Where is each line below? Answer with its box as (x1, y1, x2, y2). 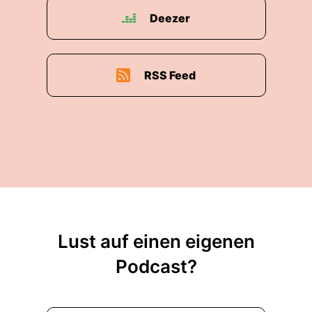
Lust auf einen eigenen (57, 231, 255, 252)
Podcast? (115, 256, 197, 277)
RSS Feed (144, 68, 196, 82)
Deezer (150, 11, 190, 25)
